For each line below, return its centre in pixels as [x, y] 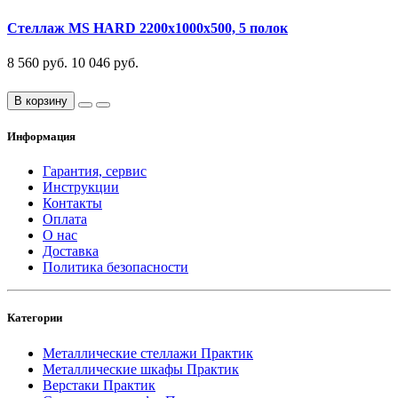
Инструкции [81, 187]
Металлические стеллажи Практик [148, 353]
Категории [35, 318]
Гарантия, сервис [95, 171]
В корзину [41, 100]
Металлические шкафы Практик [141, 369]
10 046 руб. [105, 63]
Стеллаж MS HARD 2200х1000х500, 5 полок [147, 28]
